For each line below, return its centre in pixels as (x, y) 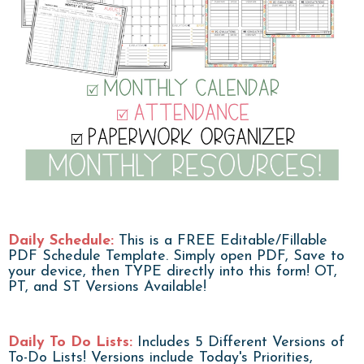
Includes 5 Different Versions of (238, 342)
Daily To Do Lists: (70, 342)
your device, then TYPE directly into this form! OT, (173, 271)
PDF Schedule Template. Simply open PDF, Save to (176, 256)
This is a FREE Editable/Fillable (221, 240)
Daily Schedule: (61, 240)
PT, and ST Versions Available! (107, 287)
